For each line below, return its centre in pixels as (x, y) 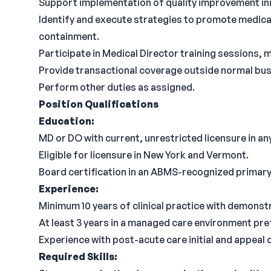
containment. (69, 36)
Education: (67, 121)
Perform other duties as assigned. (117, 87)
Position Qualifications (99, 104)
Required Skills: (78, 256)
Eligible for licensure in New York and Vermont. (144, 155)
